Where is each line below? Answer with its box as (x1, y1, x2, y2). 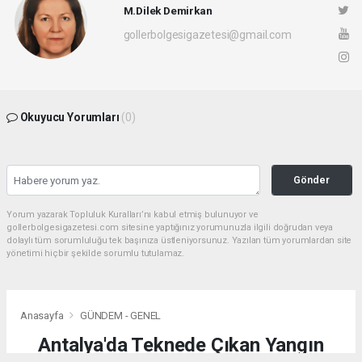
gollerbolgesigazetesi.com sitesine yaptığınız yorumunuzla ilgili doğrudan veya (6, 222, 334, 233)
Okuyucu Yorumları (17, 111, 122, 124)
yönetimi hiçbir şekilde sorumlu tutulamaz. (6, 248, 184, 259)
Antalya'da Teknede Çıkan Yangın (38, 333, 324, 356)
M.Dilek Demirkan (123, 3, 213, 17)
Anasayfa (20, 309, 66, 322)
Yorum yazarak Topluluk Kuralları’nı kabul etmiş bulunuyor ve (6, 209, 259, 220)
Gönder (293, 174, 330, 186)
